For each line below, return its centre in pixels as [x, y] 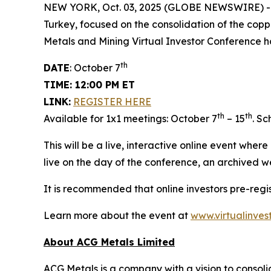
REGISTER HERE [112, 102]
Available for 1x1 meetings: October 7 [130, 119]
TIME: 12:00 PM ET [89, 85]
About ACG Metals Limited [109, 242]
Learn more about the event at [117, 216]
